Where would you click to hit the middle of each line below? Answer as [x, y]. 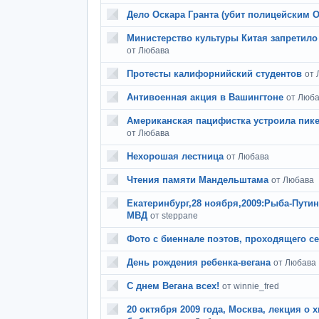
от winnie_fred [251, 286]
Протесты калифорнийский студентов [214, 74]
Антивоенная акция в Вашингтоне [205, 97]
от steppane [174, 216]
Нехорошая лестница [175, 156]
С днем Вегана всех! [173, 286]
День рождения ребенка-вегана [199, 262]
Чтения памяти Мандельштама [198, 180]
